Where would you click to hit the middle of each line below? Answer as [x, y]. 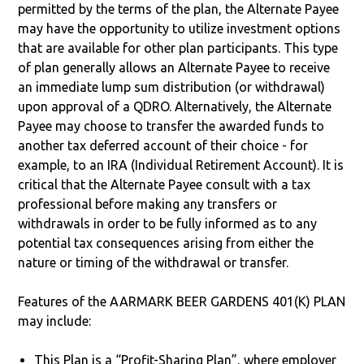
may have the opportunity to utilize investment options [180, 28]
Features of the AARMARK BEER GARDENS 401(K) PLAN [182, 301]
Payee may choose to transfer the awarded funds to [171, 126]
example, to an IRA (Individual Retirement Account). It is [181, 165]
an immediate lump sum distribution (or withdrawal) [172, 87]
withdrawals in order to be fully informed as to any [168, 223]
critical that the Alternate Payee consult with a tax [165, 184]
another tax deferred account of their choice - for [163, 145]
